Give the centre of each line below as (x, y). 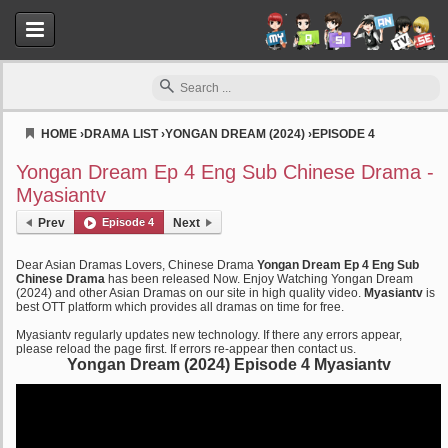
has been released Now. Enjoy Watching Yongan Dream (259, 279)
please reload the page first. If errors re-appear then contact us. (186, 349)
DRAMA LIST (121, 134)
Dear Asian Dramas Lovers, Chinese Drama (136, 265)
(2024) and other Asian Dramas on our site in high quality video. (190, 293)
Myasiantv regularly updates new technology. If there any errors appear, (209, 335)
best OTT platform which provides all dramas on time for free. (180, 307)
